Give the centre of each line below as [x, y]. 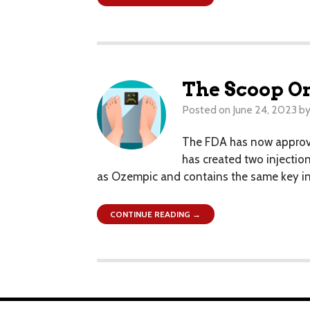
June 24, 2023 [264, 110]
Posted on [206, 110]
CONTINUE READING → [156, 215]
